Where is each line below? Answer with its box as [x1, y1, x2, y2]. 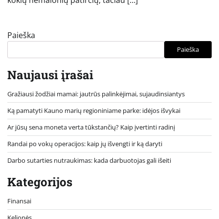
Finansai [7, 196, 31, 205]
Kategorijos [7, 174, 72, 190]
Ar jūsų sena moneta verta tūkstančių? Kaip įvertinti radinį [7, 122, 175, 131]
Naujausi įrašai [7, 66, 93, 83]
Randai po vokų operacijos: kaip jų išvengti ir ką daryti [7, 139, 162, 148]
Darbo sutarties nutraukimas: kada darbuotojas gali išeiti [7, 155, 171, 165]
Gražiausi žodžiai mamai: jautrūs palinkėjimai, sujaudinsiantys [7, 89, 185, 98]
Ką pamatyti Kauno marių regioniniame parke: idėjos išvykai [7, 106, 180, 115]
